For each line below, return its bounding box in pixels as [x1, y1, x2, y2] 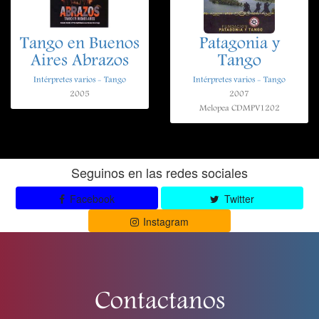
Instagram [140, 214, 189, 229]
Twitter [221, 191, 254, 206]
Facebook [66, 191, 115, 206]
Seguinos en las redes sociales [71, 162, 248, 182]
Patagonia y [199, 33, 280, 56]
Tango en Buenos [20, 33, 140, 56]
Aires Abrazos [31, 51, 129, 73]
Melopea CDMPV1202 [199, 103, 280, 114]
